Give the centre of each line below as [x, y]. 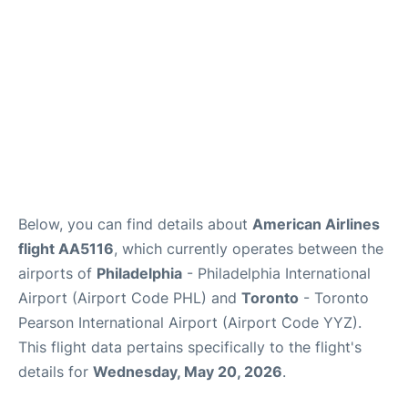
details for [56, 372]
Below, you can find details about [135, 224]
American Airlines [316, 224]
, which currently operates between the [249, 249]
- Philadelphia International [276, 273]
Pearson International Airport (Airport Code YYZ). [190, 322]
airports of [57, 273]
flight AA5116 [66, 249]
